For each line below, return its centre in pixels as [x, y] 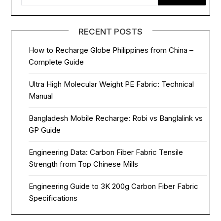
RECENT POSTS [110, 31]
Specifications [53, 198]
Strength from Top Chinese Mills [84, 164]
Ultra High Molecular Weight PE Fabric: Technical [111, 84]
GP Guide [45, 130]
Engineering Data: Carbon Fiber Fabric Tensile [106, 152]
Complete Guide [56, 62]
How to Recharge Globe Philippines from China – [111, 50]
